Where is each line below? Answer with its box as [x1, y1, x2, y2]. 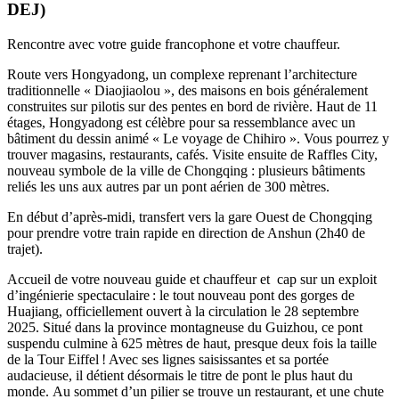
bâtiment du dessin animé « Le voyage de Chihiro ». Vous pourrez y [7, 130, 389, 146]
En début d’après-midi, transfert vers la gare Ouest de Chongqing [7, 208, 372, 224]
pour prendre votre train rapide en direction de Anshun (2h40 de [7, 224, 365, 240]
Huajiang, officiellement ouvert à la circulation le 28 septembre [7, 303, 359, 319]
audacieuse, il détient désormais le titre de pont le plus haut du [7, 367, 353, 383]
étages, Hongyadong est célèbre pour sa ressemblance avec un [7, 114, 355, 130]
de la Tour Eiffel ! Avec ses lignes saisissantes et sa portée [7, 351, 329, 367]
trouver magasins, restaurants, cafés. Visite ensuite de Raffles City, [7, 146, 378, 162]
